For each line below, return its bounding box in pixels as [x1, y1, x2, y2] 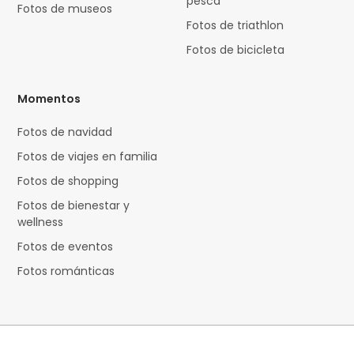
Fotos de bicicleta [186, 41, 285, 58]
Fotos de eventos [17, 238, 114, 254]
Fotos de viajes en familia [17, 148, 158, 164]
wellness [17, 213, 64, 230]
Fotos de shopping [17, 172, 119, 189]
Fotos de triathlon [186, 17, 284, 33]
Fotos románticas [17, 262, 115, 279]
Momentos [17, 90, 81, 107]
